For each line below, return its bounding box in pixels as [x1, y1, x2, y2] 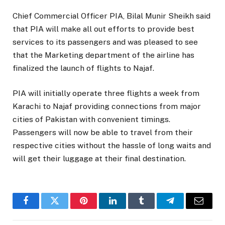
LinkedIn [111, 203, 145, 213]
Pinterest [83, 203, 115, 213]
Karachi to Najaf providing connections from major [13, 101, 201, 111]
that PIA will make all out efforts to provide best [13, 24, 194, 34]
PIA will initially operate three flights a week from [13, 88, 199, 98]
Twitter [54, 203, 80, 213]
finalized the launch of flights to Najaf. [13, 63, 154, 73]
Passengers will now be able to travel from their [13, 127, 193, 137]
